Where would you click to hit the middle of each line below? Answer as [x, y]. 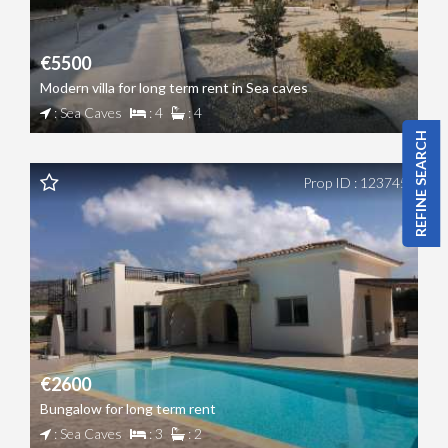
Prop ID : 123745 [355, 182]
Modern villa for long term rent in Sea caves [174, 87]
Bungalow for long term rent [128, 408]
